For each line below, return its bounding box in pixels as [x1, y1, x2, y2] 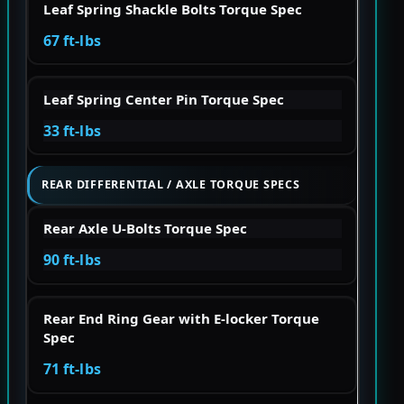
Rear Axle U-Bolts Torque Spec [42, 219, 247, 238]
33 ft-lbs [42, 120, 101, 141]
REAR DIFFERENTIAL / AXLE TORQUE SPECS [41, 177, 300, 193]
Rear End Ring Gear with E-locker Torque [42, 309, 319, 328]
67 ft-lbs [42, 30, 101, 50]
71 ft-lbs [42, 359, 101, 380]
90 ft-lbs [42, 250, 101, 271]
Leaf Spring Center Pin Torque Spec [42, 89, 284, 108]
